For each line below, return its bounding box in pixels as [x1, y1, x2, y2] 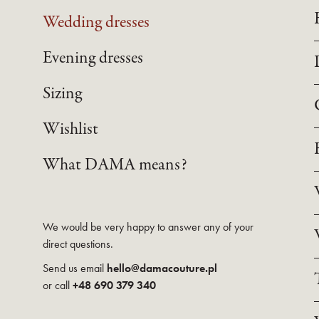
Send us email [43, 261, 107, 276]
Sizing [43, 82, 82, 105]
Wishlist [43, 117, 98, 141]
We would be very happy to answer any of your [43, 219, 253, 234]
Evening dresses [43, 46, 143, 70]
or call [43, 278, 73, 293]
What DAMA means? [43, 153, 187, 177]
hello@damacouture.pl [107, 261, 217, 276]
